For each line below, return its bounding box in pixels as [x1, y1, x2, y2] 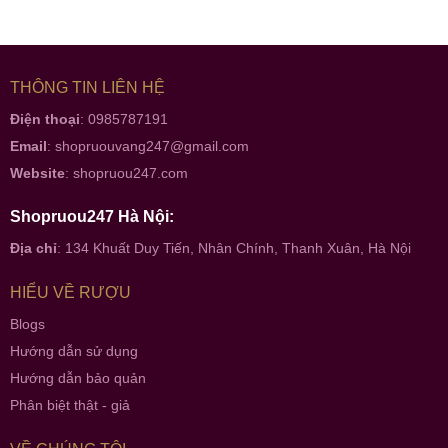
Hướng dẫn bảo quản [9, 370, 146, 387]
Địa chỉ [9, 240, 57, 257]
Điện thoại [9, 110, 80, 127]
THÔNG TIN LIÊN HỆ [9, 78, 165, 96]
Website [9, 164, 65, 181]
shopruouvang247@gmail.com [54, 137, 249, 154]
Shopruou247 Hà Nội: [9, 208, 174, 226]
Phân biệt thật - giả [9, 397, 130, 414]
